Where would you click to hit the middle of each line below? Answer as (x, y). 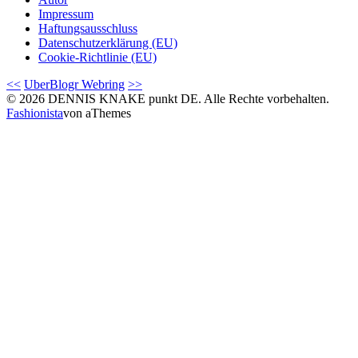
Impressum (66, 14)
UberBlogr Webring (74, 84)
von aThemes (97, 113)
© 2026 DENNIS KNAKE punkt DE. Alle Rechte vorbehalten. (168, 98)
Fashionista (35, 113)
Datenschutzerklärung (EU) (108, 42)
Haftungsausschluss (88, 28)
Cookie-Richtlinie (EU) (97, 57)
